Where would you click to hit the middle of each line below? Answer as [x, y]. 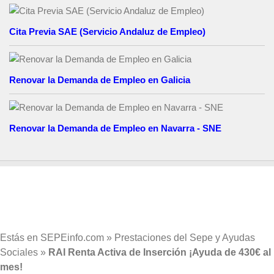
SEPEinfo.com [72, 238]
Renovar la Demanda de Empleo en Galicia [100, 80]
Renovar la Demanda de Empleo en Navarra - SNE [115, 128]
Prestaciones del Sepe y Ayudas [185, 238]
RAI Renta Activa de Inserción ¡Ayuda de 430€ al [160, 253]
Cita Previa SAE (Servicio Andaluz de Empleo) [107, 32]
